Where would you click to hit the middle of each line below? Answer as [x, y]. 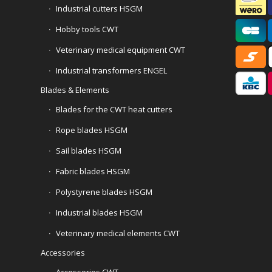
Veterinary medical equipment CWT [121, 49]
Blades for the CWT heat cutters [114, 109]
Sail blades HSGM [89, 150]
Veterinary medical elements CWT [118, 233]
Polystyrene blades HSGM [104, 192]
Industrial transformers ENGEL [111, 70]
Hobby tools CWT [87, 29]
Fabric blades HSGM [93, 171]
